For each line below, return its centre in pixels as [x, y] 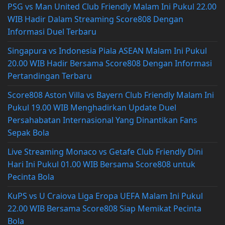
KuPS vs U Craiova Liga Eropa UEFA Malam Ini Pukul [105, 196]
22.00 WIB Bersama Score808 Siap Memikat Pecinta [104, 208]
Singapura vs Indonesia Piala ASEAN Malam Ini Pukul [107, 50]
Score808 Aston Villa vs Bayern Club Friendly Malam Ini [111, 95]
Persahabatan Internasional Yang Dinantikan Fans [102, 120]
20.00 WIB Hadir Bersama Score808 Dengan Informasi [110, 63]
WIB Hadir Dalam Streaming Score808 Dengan [95, 19]
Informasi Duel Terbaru [52, 31]
